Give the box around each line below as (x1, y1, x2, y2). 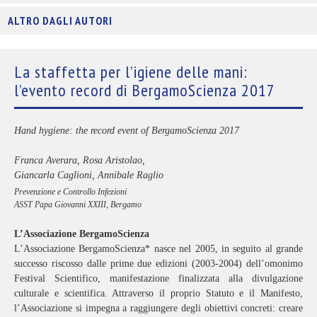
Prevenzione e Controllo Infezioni (14, 186, 127, 197)
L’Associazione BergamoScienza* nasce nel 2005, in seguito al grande (14, 243, 303, 254)
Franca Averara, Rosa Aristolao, (14, 155, 145, 166)
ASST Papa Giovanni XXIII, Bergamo (14, 199, 142, 209)
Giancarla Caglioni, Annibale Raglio (14, 170, 163, 180)
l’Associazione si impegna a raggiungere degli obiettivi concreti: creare (14, 302, 303, 313)
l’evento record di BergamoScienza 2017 (14, 79, 275, 101)
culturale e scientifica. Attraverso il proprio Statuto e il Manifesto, (14, 287, 303, 299)
